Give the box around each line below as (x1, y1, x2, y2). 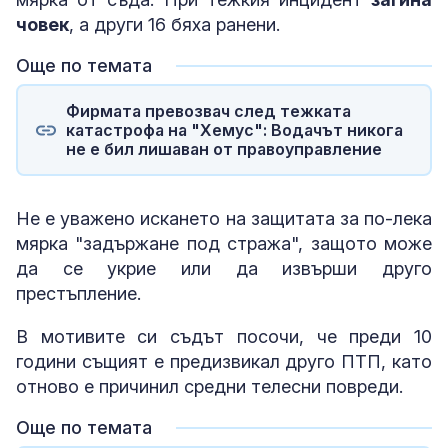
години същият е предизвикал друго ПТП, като (16, 351, 432, 372)
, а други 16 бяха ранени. (69, 14, 280, 35)
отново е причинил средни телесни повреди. (16, 376, 403, 397)
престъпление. (16, 283, 141, 304)
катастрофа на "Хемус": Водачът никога (65, 119, 403, 140)
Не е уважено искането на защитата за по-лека (16, 208, 432, 229)
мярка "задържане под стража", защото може (16, 233, 432, 254)
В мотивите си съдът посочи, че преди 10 (16, 326, 432, 347)
